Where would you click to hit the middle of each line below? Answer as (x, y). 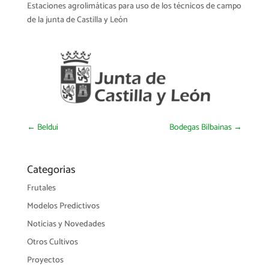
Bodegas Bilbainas (202, 128)
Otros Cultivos (52, 243)
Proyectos (45, 261)
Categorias (51, 170)
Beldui (47, 128)
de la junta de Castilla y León (77, 20)
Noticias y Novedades (66, 225)
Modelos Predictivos (63, 207)
